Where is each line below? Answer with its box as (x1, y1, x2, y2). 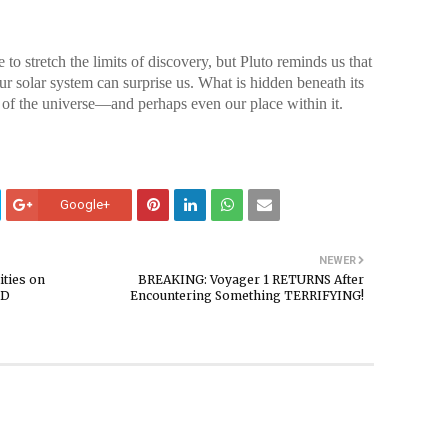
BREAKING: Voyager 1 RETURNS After (138, 272, 364, 287)
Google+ (60, 197, 110, 212)
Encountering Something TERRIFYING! (130, 288, 364, 303)
